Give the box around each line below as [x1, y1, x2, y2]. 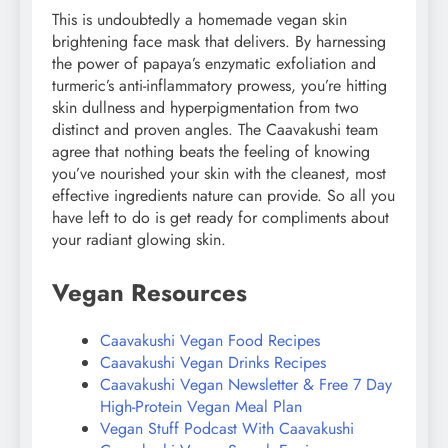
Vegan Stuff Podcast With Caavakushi [100, 417, 354, 441]
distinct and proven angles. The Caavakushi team [52, 118, 378, 142]
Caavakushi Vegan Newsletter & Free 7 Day [100, 373, 392, 397]
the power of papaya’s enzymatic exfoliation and [52, 52, 376, 76]
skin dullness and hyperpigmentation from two [52, 96, 359, 120]
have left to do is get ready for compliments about [52, 206, 389, 230]
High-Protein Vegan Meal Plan [100, 395, 302, 419]
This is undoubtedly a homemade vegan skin [52, 8, 347, 32]
